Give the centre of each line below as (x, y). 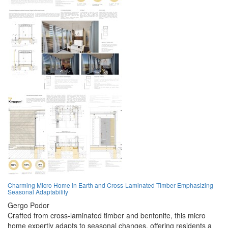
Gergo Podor (28, 205)
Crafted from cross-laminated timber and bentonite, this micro (107, 216)
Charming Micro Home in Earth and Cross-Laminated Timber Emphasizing (110, 185)
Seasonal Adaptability (38, 192)
